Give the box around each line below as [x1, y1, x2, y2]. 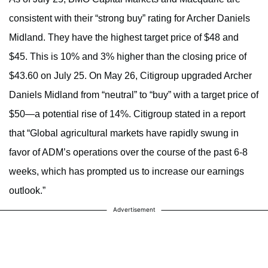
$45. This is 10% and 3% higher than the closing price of [9, 51, 246, 62]
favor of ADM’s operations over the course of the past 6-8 [9, 147, 248, 157]
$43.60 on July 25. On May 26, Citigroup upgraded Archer [9, 70, 252, 81]
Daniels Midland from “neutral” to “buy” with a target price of [9, 89, 258, 100]
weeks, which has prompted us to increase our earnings [9, 166, 244, 176]
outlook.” [9, 185, 45, 196]
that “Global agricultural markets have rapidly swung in [9, 127, 239, 138]
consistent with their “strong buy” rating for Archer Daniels [9, 13, 250, 23]
